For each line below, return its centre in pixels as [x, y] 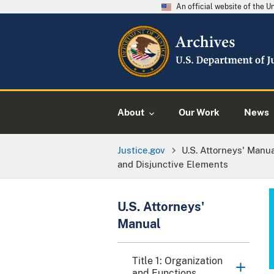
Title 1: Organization [177, 261]
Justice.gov [141, 150]
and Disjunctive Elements [173, 164]
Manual [139, 224]
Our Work [199, 112]
